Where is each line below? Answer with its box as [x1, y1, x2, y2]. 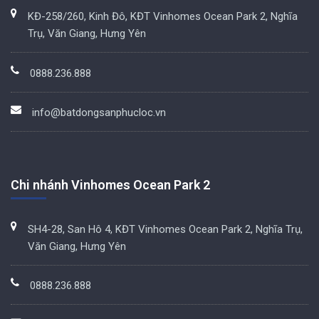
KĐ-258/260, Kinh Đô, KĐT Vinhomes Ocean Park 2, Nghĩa [28, 10, 298, 23]
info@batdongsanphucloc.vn [32, 106, 166, 120]
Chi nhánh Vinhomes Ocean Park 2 [11, 177, 210, 193]
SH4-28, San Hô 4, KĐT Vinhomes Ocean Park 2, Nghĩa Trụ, [28, 222, 303, 236]
